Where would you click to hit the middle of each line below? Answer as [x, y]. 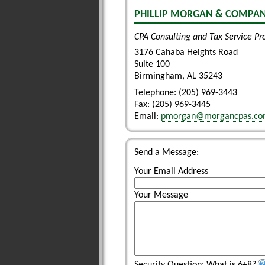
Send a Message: [167, 153]
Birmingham [158, 76]
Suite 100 [152, 64]
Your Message [161, 195]
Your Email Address [171, 172]
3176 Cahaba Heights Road [186, 53]
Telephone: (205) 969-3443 [186, 93]
